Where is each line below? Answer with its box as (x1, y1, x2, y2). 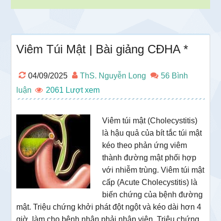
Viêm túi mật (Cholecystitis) (102, 116, 198, 125)
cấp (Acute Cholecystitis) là (102, 178, 198, 186)
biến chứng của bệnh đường (102, 190, 203, 199)
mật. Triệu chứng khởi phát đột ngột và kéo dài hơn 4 (16, 202, 202, 211)
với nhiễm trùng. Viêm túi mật (102, 165, 205, 174)
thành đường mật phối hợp (102, 153, 197, 162)
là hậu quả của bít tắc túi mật (102, 128, 202, 137)
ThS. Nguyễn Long (80, 71, 147, 80)
